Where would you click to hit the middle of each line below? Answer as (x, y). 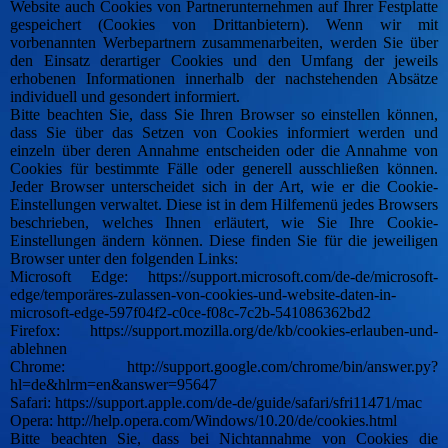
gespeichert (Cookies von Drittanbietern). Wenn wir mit (224, 25)
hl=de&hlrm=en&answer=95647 (113, 385)
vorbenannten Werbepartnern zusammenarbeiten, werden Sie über (224, 43)
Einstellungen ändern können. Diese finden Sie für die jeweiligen (224, 241)
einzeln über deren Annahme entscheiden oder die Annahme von (224, 151)
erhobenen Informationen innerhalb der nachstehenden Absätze (224, 79)
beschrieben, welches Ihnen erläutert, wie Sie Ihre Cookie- (224, 223)
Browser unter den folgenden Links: (124, 259)
